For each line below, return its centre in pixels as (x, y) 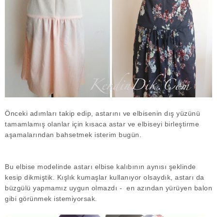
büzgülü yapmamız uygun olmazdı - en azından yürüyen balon (108, 188)
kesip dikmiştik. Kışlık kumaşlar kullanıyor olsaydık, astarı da (105, 177)
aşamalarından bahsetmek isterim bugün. (74, 134)
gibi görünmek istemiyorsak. (51, 198)
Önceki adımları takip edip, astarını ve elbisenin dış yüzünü (102, 113)
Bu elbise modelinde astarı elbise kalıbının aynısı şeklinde (101, 166)
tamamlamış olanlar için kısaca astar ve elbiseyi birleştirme (102, 124)
